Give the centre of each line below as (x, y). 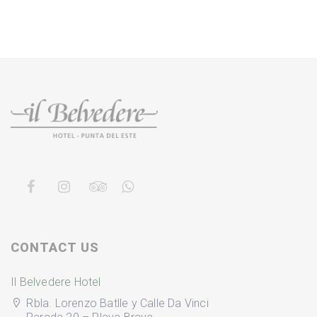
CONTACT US (55, 248)
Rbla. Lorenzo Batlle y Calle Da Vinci (117, 304)
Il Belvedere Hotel (56, 282)
